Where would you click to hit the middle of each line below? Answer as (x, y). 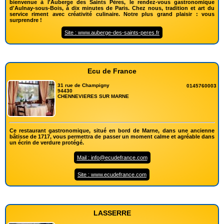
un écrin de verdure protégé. (47, 142)
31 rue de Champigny (84, 85)
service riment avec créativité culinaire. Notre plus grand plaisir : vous (112, 14)
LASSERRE (112, 213)
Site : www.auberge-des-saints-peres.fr (112, 32)
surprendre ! (26, 20)
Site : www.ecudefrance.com (112, 174)
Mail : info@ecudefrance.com (112, 157)
